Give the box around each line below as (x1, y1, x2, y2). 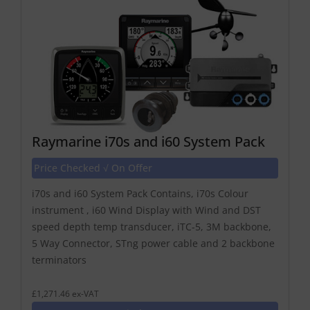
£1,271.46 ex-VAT (32, 288, 99, 300)
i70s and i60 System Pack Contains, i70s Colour (32, 187, 248, 201)
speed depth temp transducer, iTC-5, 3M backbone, (32, 220, 271, 234)
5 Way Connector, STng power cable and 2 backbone (32, 237, 275, 250)
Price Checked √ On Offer (34, 161, 152, 175)
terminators (32, 253, 86, 267)
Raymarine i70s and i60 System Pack (32, 132, 265, 152)
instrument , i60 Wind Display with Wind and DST (32, 203, 261, 217)
